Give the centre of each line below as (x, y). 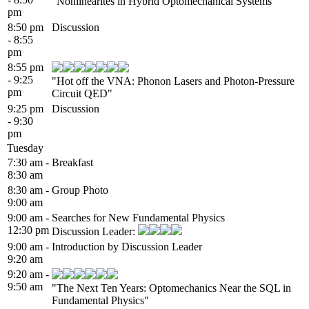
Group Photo (80, 190)
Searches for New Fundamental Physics (138, 217)
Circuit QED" (82, 93)
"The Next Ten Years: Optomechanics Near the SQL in (171, 288)
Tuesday (25, 148)
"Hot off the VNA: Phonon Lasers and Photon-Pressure (173, 81)
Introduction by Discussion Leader (127, 246)
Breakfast (72, 162)
